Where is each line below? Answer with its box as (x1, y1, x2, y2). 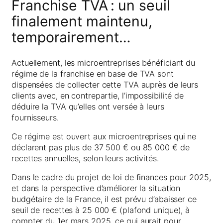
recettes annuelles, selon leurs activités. (11, 153, 159, 164)
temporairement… (11, 28, 130, 46)
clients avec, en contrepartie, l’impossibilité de (11, 90, 184, 101)
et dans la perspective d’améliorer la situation (11, 183, 181, 194)
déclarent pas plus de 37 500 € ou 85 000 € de (11, 142, 190, 153)
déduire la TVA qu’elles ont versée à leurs (11, 101, 164, 111)
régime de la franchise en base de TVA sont (11, 68, 174, 79)
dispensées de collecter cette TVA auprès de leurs (11, 79, 199, 90)
